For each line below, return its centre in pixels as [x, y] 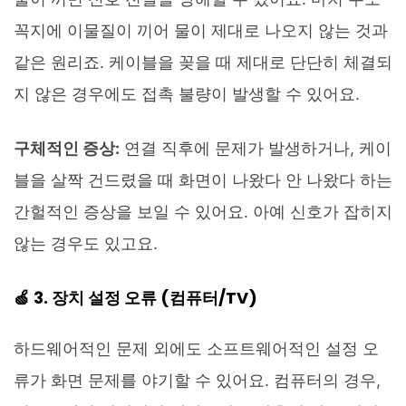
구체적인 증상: [67, 148]
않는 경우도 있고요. [86, 243]
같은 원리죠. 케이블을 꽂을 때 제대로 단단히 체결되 [203, 62]
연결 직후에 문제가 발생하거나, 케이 [256, 148]
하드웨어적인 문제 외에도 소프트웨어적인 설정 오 [196, 348]
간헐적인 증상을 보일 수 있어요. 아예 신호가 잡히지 [203, 211]
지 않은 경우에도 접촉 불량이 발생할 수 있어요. [187, 93]
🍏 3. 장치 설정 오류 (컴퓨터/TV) [135, 297]
